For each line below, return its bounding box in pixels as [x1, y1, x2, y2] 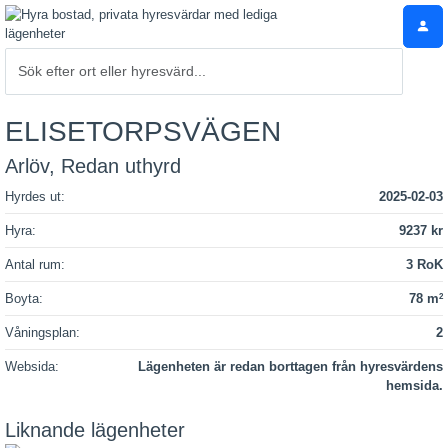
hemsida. [386, 378, 443, 393]
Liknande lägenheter [5, 419, 185, 441]
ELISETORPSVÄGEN [5, 116, 281, 147]
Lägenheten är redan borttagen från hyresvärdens [138, 359, 443, 374]
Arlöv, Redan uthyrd [5, 155, 181, 177]
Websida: [5, 359, 59, 374]
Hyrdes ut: [5, 189, 65, 204]
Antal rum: [5, 257, 65, 272]
